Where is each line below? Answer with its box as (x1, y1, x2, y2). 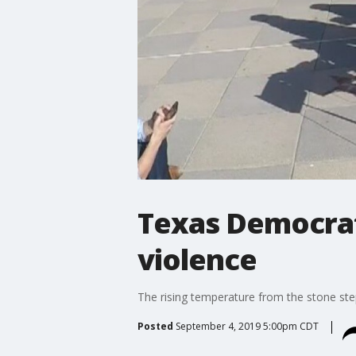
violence (137, 239, 257, 279)
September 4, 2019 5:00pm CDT (175, 319, 319, 333)
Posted (137, 319, 173, 333)
